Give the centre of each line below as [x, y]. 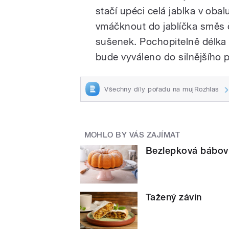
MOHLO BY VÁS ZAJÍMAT [132, 135]
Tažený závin [174, 197]
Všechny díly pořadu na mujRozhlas [162, 89]
